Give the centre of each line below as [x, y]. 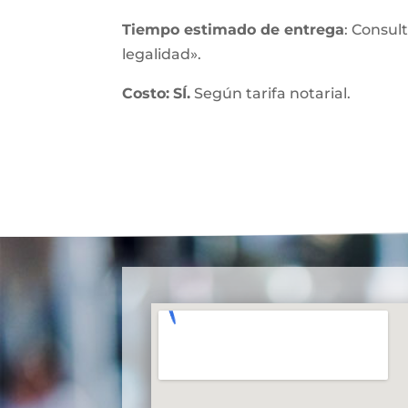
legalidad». [162, 54]
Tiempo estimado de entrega [234, 30]
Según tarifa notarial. [271, 93]
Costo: [146, 93]
